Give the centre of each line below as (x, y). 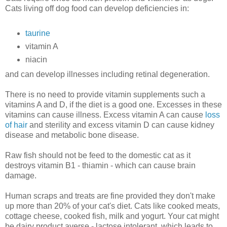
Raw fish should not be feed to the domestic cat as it (98, 155)
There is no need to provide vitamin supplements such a (105, 94)
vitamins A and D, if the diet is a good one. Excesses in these (113, 104)
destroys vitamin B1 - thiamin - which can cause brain (100, 165)
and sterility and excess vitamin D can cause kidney (121, 125)
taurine (37, 33)
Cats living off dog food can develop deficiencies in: (97, 9)
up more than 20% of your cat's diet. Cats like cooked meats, (112, 206)
